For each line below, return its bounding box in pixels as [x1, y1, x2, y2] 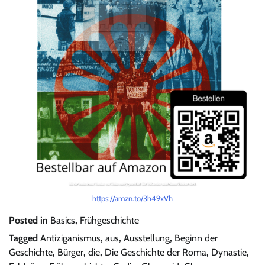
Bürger [57, 246, 83, 258]
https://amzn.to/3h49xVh [92, 193, 173, 203]
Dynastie [211, 246, 247, 258]
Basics [50, 214, 75, 226]
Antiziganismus [40, 232, 101, 244]
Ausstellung [124, 232, 170, 244]
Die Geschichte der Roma [105, 246, 206, 258]
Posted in [9, 214, 50, 226]
